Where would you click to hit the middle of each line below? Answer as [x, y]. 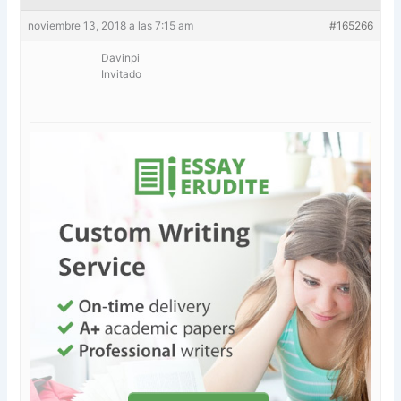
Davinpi [121, 57]
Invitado [122, 73]
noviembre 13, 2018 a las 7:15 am [111, 25]
